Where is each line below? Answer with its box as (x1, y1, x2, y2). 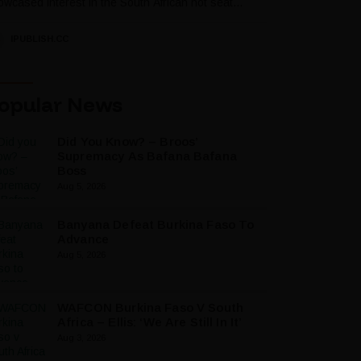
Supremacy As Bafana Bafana (57, 149, 237, 164)
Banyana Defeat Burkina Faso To (57, 218, 255, 232)
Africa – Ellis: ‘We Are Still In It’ (57, 315, 243, 330)
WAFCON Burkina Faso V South (57, 301, 244, 315)
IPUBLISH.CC (10, 34, 68, 44)
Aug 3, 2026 (57, 332, 106, 342)
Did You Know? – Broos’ (57, 135, 199, 149)
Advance (57, 232, 110, 247)
